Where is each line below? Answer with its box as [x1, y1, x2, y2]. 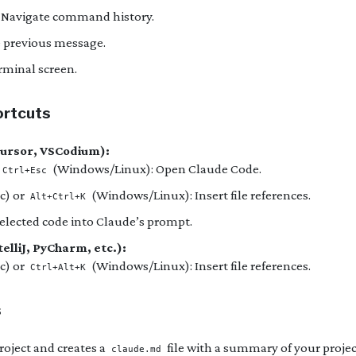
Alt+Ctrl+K [29, 192, 86, 203]
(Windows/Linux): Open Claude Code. [49, 161, 261, 177]
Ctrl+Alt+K [29, 262, 86, 273]
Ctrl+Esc [2, 165, 47, 176]
